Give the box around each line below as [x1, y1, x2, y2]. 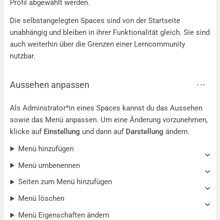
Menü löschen [18, 194, 64, 203]
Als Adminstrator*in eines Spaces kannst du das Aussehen [10, 104, 202, 113]
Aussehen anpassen [10, 79, 89, 90]
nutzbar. [10, 51, 35, 60]
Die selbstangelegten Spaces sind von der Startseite [10, 16, 180, 25]
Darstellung [126, 127, 164, 137]
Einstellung [44, 127, 80, 137]
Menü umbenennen [18, 161, 80, 170]
